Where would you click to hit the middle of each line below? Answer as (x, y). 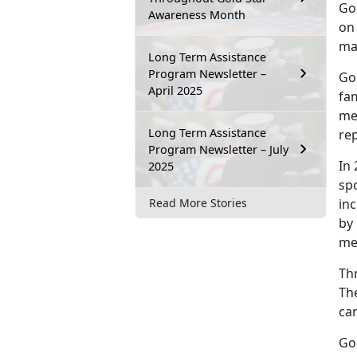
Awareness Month (197, 14)
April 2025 (175, 90)
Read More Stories (198, 203)
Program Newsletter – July (218, 149)
